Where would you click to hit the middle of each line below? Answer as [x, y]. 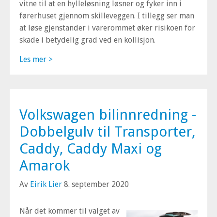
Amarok [45, 165]
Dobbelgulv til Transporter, [107, 132]
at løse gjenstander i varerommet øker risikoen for [107, 28]
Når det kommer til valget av [70, 211]
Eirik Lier [46, 184]
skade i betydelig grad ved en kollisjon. [87, 40]
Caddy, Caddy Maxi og [91, 148]
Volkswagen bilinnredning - [108, 115]
